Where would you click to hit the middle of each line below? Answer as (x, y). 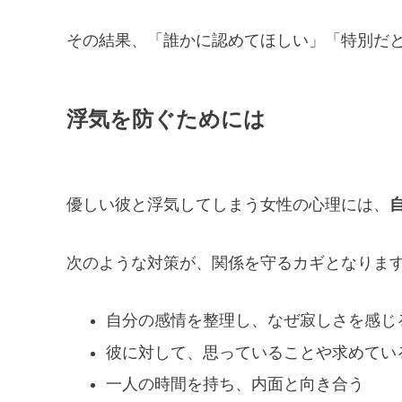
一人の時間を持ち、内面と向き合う (235, 385)
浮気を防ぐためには (166, 120)
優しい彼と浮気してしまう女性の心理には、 (228, 205)
